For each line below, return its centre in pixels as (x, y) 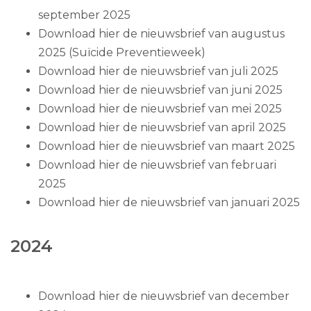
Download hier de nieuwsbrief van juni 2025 (160, 90)
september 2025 (84, 15)
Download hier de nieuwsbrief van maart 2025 (167, 146)
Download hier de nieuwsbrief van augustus (161, 33)
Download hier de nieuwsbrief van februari (157, 165)
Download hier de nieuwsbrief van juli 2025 (158, 71)
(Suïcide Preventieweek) (136, 52)
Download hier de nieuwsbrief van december (164, 296)
